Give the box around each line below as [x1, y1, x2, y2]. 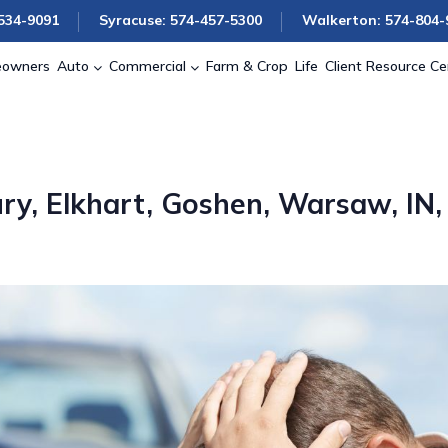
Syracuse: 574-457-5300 [99, 11, 262, 29]
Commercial [109, 56, 186, 75]
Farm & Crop [206, 56, 288, 75]
